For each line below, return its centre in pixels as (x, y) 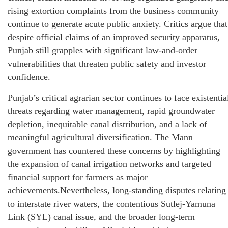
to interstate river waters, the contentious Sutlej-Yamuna (111, 204)
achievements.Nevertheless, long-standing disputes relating (117, 191)
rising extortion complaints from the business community (113, 11)
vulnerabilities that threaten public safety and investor (107, 64)
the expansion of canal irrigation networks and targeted (109, 164)
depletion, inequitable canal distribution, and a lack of (107, 124)
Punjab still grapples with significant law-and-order (103, 51)
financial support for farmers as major (78, 177)
